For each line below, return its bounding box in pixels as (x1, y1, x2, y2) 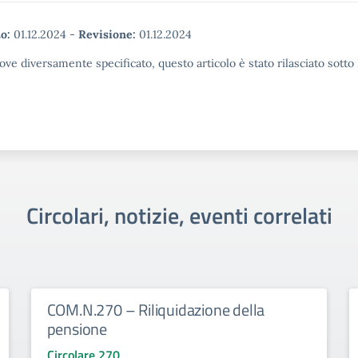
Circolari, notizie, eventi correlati (26, 198, 332, 233)
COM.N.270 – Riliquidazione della (46, 297, 265, 322)
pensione (46, 316, 108, 341)
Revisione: (78, 27, 136, 42)
